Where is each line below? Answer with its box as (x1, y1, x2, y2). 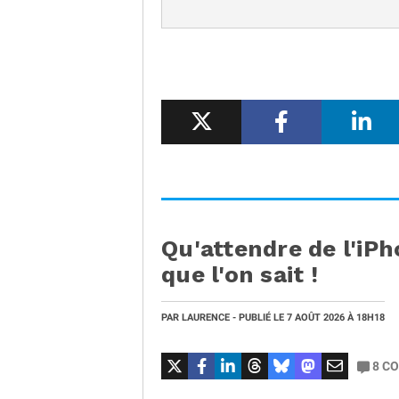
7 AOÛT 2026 (287, 312, 347, 324)
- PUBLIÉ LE (230, 312, 287, 324)
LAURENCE (182, 312, 230, 324)
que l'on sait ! (161, 261, 318, 289)
